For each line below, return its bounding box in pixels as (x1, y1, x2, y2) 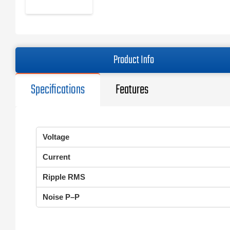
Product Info (113, 51, 155, 69)
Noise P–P (43, 193, 80, 201)
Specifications (31, 80, 85, 100)
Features (116, 80, 148, 100)
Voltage (43, 132, 69, 141)
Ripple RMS (43, 172, 85, 181)
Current (43, 152, 70, 161)
